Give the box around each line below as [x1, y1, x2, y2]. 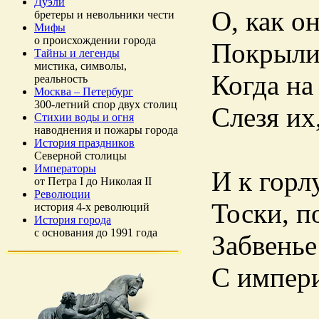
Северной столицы [34, 150, 127, 162]
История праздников [34, 137, 135, 149]
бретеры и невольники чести [34, 9, 174, 21]
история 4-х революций [34, 201, 150, 213]
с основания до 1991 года [34, 226, 157, 239]
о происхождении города [34, 34, 156, 46]
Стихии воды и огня [34, 111, 134, 123]
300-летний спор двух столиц [34, 98, 177, 110]
